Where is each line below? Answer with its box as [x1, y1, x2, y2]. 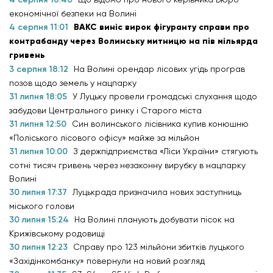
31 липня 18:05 [9, 91, 69, 102]
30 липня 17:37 [9, 187, 69, 197]
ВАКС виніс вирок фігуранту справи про [74, 22, 249, 32]
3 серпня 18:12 [9, 64, 71, 74]
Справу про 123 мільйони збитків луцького [73, 242, 244, 252]
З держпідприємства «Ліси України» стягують [73, 146, 258, 156]
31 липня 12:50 [9, 119, 69, 129]
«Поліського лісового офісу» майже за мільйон [9, 133, 199, 143]
